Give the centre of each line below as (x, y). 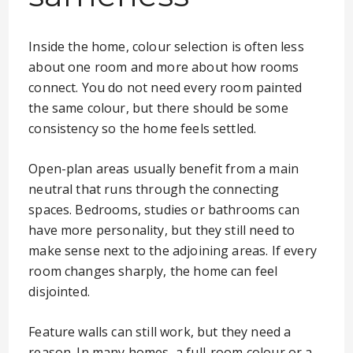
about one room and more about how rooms (164, 67)
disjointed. (59, 292)
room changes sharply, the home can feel (153, 271)
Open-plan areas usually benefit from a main (164, 169)
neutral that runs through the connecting (154, 189)
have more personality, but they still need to (162, 230)
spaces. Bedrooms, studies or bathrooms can (164, 210)
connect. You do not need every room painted (165, 87)
